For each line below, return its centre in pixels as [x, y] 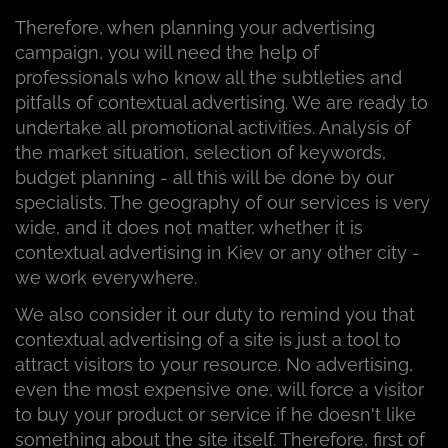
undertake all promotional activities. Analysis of [213, 128]
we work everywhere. [106, 278]
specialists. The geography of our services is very [222, 203]
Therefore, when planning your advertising [195, 28]
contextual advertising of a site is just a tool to [208, 340]
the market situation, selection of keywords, [200, 153]
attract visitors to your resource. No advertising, [214, 365]
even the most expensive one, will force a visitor [219, 390]
